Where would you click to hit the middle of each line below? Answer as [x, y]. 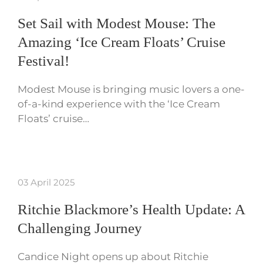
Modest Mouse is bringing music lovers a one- [131, 90]
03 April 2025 [46, 183]
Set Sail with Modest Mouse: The [117, 23]
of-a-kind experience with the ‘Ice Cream [119, 104]
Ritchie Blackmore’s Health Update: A [131, 210]
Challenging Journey [80, 228]
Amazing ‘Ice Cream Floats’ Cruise [122, 42]
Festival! [43, 61]
